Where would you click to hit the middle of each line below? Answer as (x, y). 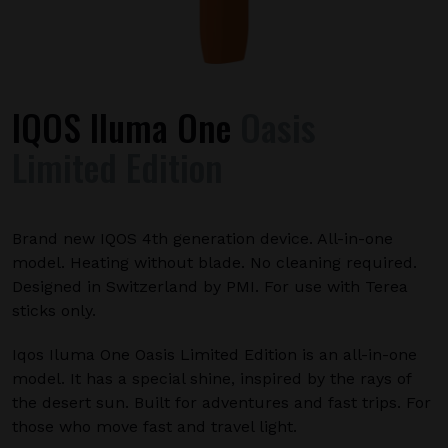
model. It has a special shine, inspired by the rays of (211, 378)
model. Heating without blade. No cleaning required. (214, 262)
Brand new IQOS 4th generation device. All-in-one (202, 238)
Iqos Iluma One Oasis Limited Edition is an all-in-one (214, 354)
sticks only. (54, 310)
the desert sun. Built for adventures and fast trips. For (221, 402)
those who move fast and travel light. (154, 426)
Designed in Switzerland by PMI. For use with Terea (210, 286)
